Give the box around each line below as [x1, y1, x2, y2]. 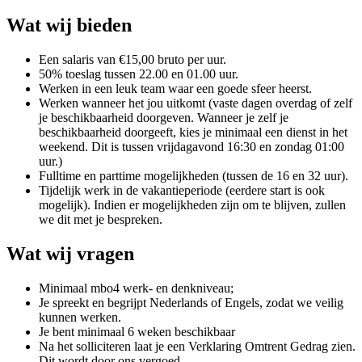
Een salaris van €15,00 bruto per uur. [39, 52, 226, 66]
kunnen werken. [39, 309, 121, 324]
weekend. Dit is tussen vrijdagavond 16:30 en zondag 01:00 [39, 139, 344, 154]
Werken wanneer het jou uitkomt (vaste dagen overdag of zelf [39, 95, 352, 110]
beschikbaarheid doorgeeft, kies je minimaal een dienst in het [39, 124, 347, 139]
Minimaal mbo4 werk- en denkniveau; [39, 280, 234, 295]
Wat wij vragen [6, 242, 134, 264]
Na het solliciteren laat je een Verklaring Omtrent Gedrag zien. [39, 339, 356, 353]
